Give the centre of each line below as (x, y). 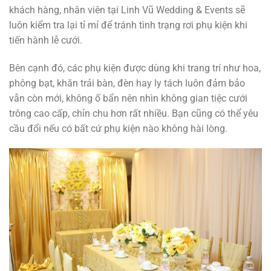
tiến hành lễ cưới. (46, 40)
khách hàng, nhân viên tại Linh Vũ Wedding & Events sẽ (127, 10)
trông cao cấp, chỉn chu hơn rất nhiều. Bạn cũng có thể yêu (134, 113)
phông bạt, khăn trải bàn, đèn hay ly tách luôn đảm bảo (127, 83)
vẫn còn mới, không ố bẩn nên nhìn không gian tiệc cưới (128, 98)
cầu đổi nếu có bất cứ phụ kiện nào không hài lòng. (118, 128)
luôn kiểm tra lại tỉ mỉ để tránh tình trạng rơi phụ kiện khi (128, 25)
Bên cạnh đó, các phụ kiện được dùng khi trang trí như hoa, (135, 68)
